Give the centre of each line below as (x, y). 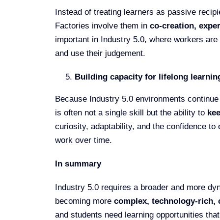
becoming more (84, 201)
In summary (78, 164)
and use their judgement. (100, 53)
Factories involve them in (102, 26)
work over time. (83, 140)
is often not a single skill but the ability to (131, 112)
